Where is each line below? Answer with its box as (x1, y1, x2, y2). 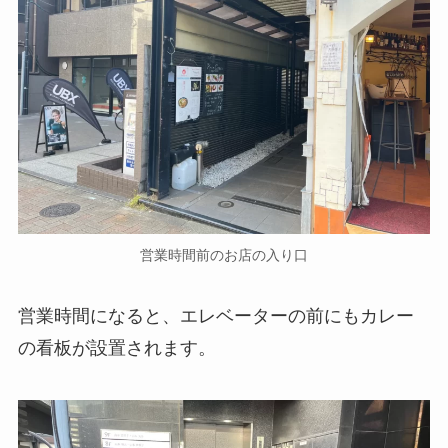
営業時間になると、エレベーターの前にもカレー (17, 306, 414, 327)
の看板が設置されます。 (17, 338, 216, 359)
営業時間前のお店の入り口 (140, 246, 308, 263)
